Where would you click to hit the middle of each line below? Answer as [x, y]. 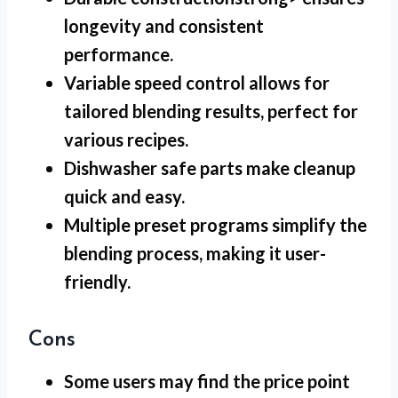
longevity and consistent [164, 26]
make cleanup [299, 168]
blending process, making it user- [195, 254]
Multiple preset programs [166, 225]
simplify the [318, 225]
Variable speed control [155, 83]
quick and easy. [124, 197]
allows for [287, 83]
